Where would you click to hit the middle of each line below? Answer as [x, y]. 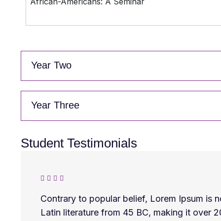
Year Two [51, 65]
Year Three [55, 105]
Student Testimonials [79, 143]
